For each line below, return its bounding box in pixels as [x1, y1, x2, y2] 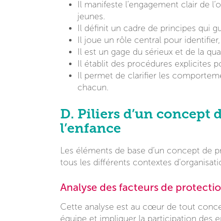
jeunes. [77, 11, 106, 21]
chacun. [77, 82, 109, 92]
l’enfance [60, 120, 121, 136]
